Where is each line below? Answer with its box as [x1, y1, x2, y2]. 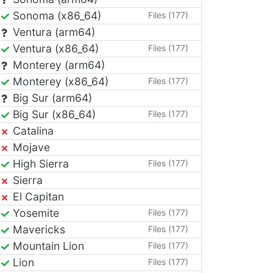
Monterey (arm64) [10, 58, 105, 71]
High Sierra [10, 157, 69, 170]
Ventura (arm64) [10, 26, 95, 38]
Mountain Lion [10, 239, 84, 252]
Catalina [10, 124, 54, 137]
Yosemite [10, 207, 59, 219]
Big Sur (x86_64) [10, 108, 96, 121]
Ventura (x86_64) [10, 42, 99, 55]
